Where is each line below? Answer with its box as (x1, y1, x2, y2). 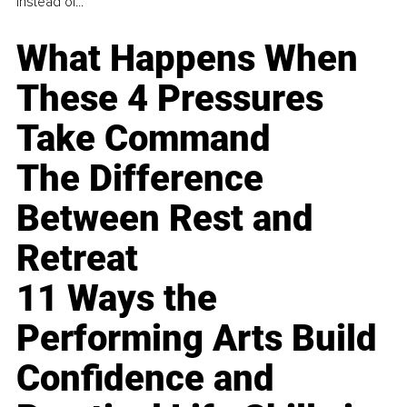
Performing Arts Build (16, 317, 378, 361)
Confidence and (16, 357, 275, 401)
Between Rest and (16, 197, 314, 241)
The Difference (16, 157, 264, 201)
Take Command (16, 117, 272, 161)
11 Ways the (16, 277, 218, 321)
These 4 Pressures (16, 77, 324, 121)
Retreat (16, 237, 139, 281)
